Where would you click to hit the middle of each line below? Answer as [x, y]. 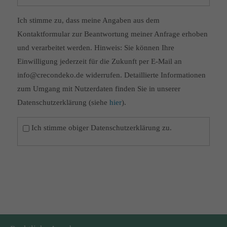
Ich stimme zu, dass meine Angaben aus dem [88, 20]
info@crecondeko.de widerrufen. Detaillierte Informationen [111, 75]
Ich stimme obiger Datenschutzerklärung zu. [101, 127]
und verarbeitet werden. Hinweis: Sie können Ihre [96, 47]
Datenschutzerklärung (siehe [63, 102]
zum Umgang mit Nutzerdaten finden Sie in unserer [99, 88]
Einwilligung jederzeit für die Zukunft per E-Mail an [99, 61]
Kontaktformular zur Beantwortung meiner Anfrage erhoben [112, 34]
